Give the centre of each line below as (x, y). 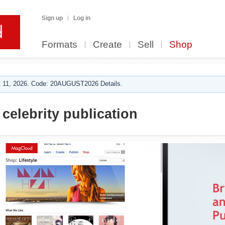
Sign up (52, 18)
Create (107, 44)
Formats (60, 44)
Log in (82, 18)
